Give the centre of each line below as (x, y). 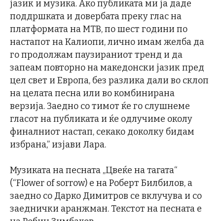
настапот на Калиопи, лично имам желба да (107, 42)
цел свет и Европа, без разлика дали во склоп (109, 80)
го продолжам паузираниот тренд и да (96, 55)
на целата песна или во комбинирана (92, 93)
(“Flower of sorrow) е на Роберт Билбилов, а (101, 183)
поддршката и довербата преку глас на (96, 16)
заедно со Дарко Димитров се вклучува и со (106, 196)
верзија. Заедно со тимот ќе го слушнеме (100, 106)
